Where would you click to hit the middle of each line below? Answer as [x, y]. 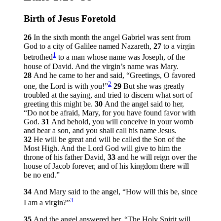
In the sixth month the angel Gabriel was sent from [112, 37]
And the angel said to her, [144, 104]
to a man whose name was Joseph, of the [121, 57]
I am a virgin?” [47, 203]
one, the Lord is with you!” [66, 86]
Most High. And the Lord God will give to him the [102, 148]
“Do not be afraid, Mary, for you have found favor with [110, 112]
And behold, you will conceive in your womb [122, 121]
